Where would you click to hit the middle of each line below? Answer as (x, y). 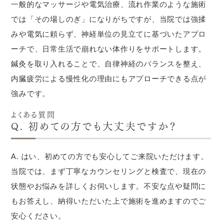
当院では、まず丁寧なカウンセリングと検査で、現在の (109, 171)
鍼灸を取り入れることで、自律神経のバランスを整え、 (109, 64)
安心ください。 (38, 216)
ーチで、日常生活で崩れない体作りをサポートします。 (109, 49)
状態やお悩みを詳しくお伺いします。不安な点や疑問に (109, 186)
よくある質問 (33, 114)
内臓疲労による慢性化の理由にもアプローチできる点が (109, 79)
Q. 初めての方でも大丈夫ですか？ (94, 126)
